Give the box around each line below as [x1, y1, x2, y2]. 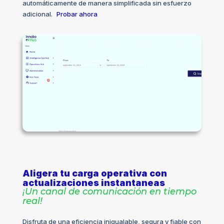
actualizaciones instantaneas [22, 177, 165, 188]
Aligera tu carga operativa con [22, 168, 167, 179]
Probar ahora [56, 10, 97, 18]
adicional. [22, 10, 52, 18]
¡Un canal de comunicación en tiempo [22, 186, 196, 197]
